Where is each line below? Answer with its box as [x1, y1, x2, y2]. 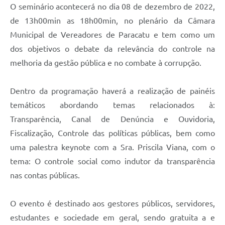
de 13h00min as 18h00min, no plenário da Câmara [10, 16, 215, 26]
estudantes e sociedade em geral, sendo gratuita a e [10, 213, 215, 222]
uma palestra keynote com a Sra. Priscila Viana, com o [10, 143, 215, 152]
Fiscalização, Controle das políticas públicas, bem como [10, 129, 215, 138]
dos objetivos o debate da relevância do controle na [10, 44, 215, 54]
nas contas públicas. [10, 171, 80, 180]
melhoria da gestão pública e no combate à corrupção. [10, 58, 201, 68]
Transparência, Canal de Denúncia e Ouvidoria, [10, 115, 215, 124]
